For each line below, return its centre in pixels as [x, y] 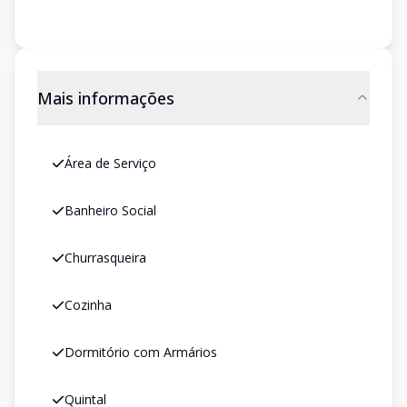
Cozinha [88, 305]
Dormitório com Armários [141, 352]
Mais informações [106, 98]
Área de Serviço [110, 163]
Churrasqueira [105, 258]
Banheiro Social [110, 210]
